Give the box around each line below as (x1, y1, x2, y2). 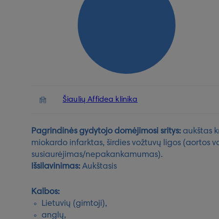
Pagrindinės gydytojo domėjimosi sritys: (31, 127, 181, 136)
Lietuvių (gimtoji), (42, 199, 108, 209)
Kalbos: (31, 188, 60, 197)
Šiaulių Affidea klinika (63, 96, 138, 104)
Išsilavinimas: (31, 162, 80, 171)
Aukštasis (80, 162, 117, 171)
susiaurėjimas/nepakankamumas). (31, 151, 163, 159)
